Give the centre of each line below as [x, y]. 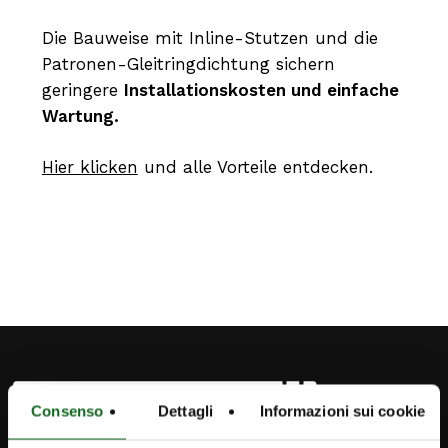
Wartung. [80, 115]
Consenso [67, 411]
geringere [82, 89]
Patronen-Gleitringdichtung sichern [188, 63]
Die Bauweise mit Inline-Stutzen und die [209, 37]
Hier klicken [89, 167]
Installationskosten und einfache [261, 89]
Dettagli [185, 411]
